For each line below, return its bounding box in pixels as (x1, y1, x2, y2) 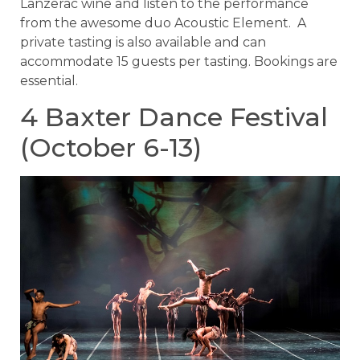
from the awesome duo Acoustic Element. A (20, 14, 306, 31)
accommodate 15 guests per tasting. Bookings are (20, 53, 337, 69)
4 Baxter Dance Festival (20, 100, 328, 133)
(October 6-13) (20, 131, 202, 163)
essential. (20, 72, 78, 88)
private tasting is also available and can (20, 34, 266, 50)
